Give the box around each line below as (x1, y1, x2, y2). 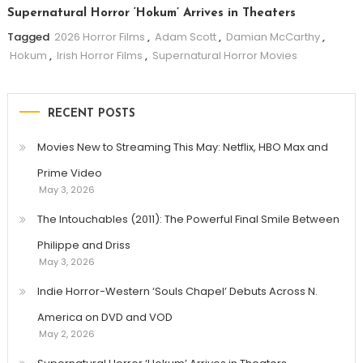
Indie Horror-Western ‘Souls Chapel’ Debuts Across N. (36, 284, 318, 300)
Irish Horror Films (56, 48, 143, 64)
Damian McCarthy (225, 29, 320, 45)
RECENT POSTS (47, 108, 135, 121)
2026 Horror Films (53, 29, 145, 45)
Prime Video (36, 165, 102, 181)
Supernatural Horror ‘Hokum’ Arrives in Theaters (6, 7, 296, 20)
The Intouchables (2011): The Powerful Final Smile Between (36, 211, 340, 228)
